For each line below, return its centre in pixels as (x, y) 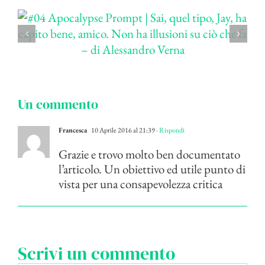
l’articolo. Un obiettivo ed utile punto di (152, 169)
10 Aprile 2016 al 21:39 (122, 130)
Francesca (73, 130)
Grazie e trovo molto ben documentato (149, 154)
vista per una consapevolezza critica (140, 184)
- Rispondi (170, 130)
